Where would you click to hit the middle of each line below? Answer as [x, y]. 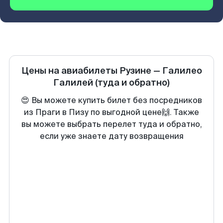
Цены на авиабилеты [70, 71]
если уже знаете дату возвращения [111, 136]
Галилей [73, 83]
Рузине [135, 71]
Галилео [182, 71]
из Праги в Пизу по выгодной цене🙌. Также [111, 112]
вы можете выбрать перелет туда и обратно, [111, 124]
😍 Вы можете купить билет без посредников [111, 100]
